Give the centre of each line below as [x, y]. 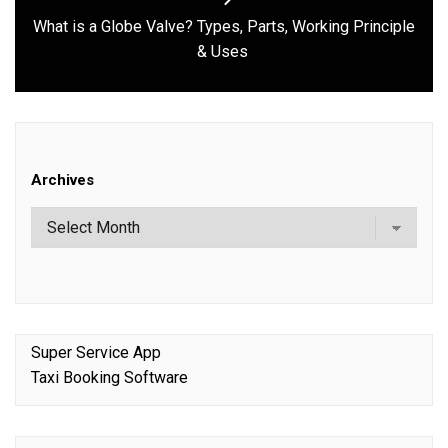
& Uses [224, 52]
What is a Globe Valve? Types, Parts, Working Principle [224, 27]
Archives [62, 180]
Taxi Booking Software [109, 378]
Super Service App [96, 353]
